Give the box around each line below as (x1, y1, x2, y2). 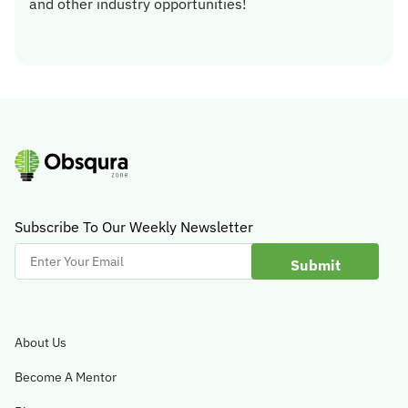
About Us (15, 333, 66, 351)
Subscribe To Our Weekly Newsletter (15, 217, 253, 236)
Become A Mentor (15, 368, 117, 385)
